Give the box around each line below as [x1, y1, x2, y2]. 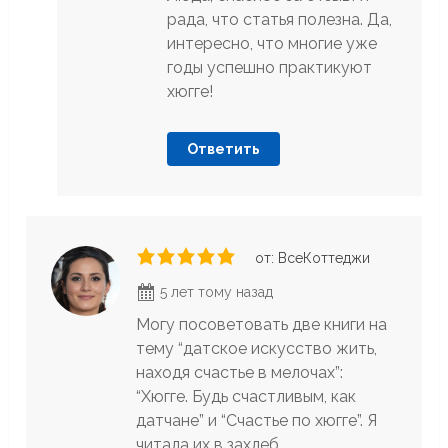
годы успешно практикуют [166, 58, 372, 78]
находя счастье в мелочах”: [136, 363, 344, 383]
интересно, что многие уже [166, 34, 377, 54]
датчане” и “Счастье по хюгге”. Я [136, 411, 378, 431]
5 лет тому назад [156, 284, 274, 301]
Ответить [186, 141, 260, 158]
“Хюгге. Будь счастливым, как [136, 387, 357, 407]
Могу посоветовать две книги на [136, 315, 388, 335]
